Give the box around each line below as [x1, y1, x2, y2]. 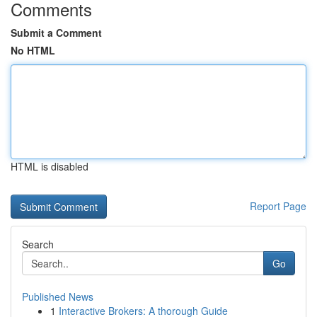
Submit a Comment [11, 25, 102, 40]
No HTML [11, 43, 55, 57]
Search [22, 237, 54, 251]
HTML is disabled [11, 159, 88, 173]
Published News [22, 289, 93, 304]
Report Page [250, 199, 306, 213]
